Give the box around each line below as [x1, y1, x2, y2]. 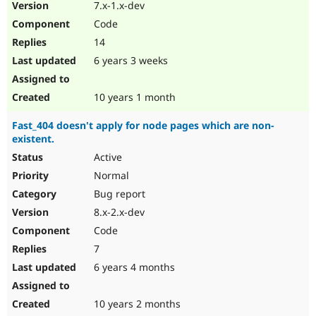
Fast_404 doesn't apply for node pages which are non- [12, 119, 274, 133]
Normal [91, 169, 129, 183]
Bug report [91, 187, 145, 201]
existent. [12, 132, 54, 146]
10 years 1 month [91, 90, 176, 104]
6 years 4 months [91, 260, 175, 274]
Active [91, 150, 122, 164]
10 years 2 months [91, 297, 181, 311]
